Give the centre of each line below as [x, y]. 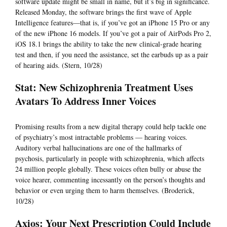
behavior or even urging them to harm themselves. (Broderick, [105, 191]
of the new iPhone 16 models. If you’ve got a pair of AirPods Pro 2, [113, 33]
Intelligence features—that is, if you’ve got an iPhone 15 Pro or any [112, 23]
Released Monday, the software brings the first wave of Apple [103, 12]
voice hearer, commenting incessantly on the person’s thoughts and [110, 180]
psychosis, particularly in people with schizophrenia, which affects [110, 159]
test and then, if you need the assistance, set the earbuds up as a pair [112, 55]
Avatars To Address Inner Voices [86, 101]
